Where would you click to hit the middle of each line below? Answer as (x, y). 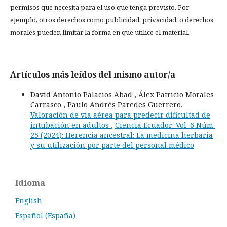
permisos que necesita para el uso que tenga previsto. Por (100, 7)
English (29, 200)
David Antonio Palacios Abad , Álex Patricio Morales (122, 94)
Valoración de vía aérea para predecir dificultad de (120, 115)
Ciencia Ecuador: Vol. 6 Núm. (165, 125)
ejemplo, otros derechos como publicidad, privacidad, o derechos (112, 20)
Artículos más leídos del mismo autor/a (93, 74)
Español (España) (45, 215)
